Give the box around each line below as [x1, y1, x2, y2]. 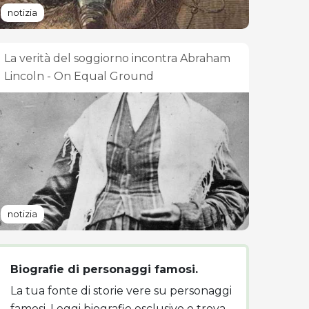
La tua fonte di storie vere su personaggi [10, 284, 232, 297]
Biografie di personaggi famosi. [10, 263, 198, 276]
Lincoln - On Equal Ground [4, 70, 154, 83]
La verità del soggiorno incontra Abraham [4, 52, 230, 65]
